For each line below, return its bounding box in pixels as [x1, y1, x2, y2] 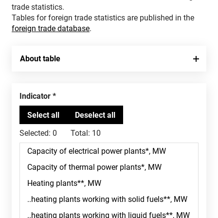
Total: [71, 128, 90, 138]
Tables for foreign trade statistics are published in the [12, 13, 194, 22]
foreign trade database [12, 24, 90, 33]
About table [20, 54, 60, 63]
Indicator [22, 91, 51, 101]
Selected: [19, 128, 51, 138]
